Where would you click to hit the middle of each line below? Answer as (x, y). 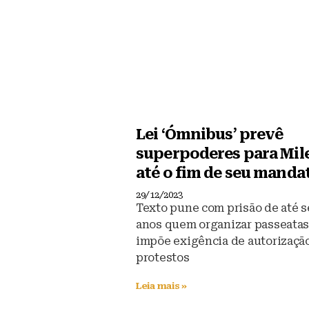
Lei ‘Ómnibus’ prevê (210, 135)
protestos (163, 258)
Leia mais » (162, 286)
